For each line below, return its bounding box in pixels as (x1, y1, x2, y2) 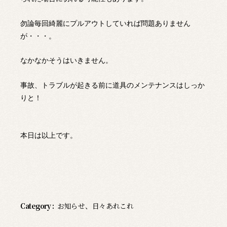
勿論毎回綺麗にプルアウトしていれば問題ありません (20, 19, 191, 27)
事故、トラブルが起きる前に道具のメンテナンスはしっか (20, 81, 205, 90)
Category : (20, 201, 54, 211)
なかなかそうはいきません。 (20, 56, 112, 65)
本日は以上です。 (20, 131, 77, 140)
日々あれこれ (92, 201, 134, 211)
